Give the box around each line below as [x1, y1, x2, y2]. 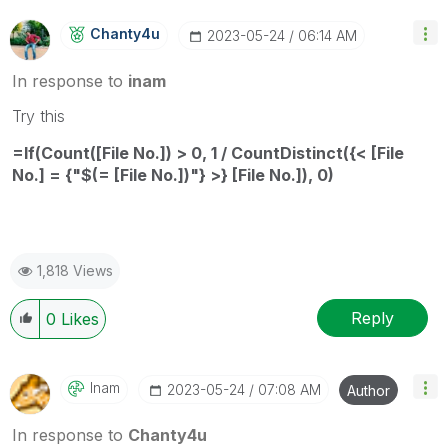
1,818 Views [37, 262, 113, 280]
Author [347, 382, 390, 400]
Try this [12, 106, 65, 127]
